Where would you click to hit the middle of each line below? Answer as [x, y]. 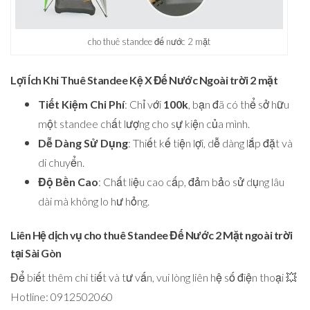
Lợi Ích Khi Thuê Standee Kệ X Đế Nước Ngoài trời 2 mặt [144, 80]
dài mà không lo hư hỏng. [94, 201]
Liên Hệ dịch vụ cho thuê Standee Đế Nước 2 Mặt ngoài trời [152, 235]
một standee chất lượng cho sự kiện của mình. [144, 124]
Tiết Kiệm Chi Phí [81, 104]
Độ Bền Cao [68, 182]
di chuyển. [61, 163]
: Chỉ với [144, 104]
